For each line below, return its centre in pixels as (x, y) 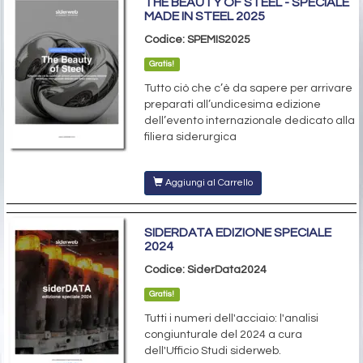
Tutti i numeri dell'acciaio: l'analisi (231, 318)
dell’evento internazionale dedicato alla (250, 120)
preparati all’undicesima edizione (233, 104)
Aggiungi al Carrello (208, 182)
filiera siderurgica (190, 137)
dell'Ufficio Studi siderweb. (213, 350)
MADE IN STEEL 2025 (205, 16)
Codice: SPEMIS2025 (197, 39)
